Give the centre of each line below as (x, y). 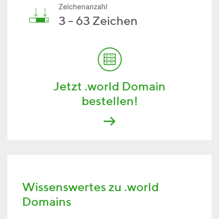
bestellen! (109, 101)
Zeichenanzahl (83, 8)
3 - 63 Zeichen (98, 21)
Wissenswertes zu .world (90, 187)
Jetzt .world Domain (109, 86)
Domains (47, 201)
